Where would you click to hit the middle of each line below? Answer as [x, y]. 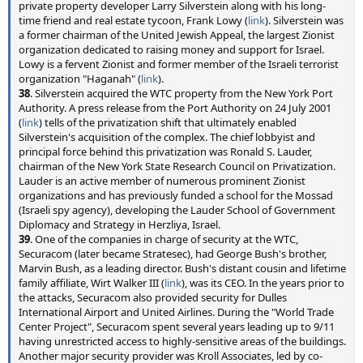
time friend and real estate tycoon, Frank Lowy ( [133, 20]
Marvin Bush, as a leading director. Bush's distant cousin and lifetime [182, 268]
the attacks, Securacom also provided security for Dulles [153, 297]
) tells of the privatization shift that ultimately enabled [168, 122]
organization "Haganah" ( [80, 79]
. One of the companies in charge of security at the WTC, [164, 239]
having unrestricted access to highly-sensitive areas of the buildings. [182, 341]
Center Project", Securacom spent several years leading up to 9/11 [177, 327]
